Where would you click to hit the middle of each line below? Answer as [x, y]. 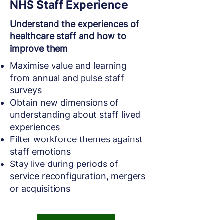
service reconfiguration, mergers [78, 176]
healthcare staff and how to [68, 36]
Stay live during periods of [64, 164]
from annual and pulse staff [67, 78]
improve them [39, 48]
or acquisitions [40, 188]
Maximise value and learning [68, 66]
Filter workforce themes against [76, 139]
